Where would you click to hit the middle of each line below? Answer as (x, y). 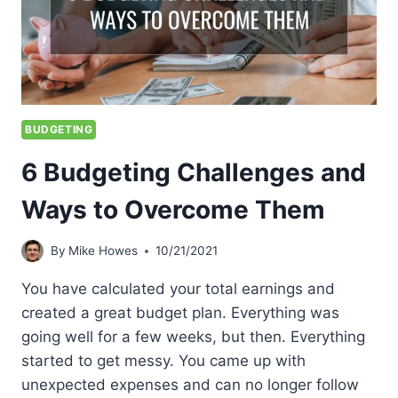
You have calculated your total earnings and (178, 289)
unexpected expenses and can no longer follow (190, 385)
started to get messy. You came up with (163, 361)
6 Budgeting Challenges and (194, 172)
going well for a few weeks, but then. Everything (193, 337)
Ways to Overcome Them (173, 209)
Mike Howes (103, 251)
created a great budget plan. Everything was (180, 313)
